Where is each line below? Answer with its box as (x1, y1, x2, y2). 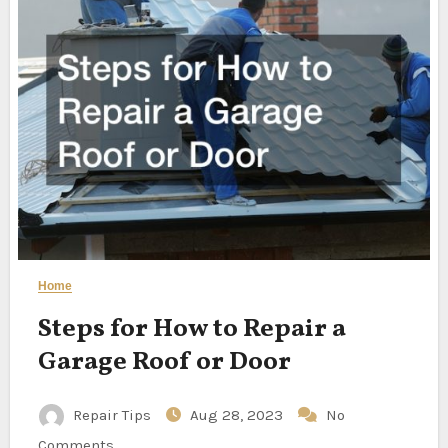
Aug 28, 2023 (189, 406, 287, 424)
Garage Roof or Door (37, 344, 291, 380)
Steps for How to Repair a (37, 311, 346, 347)
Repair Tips (68, 406, 155, 424)
